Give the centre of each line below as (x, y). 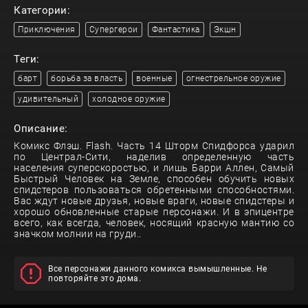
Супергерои (113, 30)
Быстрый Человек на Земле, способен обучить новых (154, 179)
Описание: (41, 129)
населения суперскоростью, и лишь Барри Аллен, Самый (154, 168)
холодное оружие (129, 99)
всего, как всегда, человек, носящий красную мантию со (154, 223)
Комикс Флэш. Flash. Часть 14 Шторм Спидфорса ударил (154, 146)
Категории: (42, 11)
